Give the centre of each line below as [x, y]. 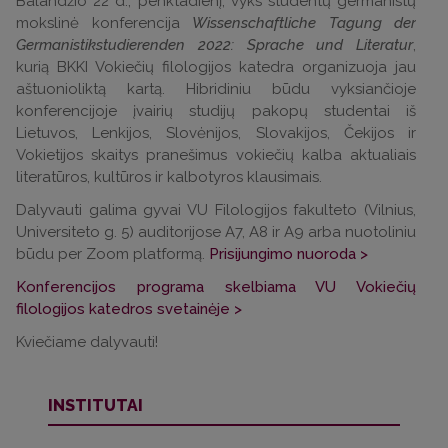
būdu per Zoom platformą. [112, 254]
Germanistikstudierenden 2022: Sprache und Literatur [214, 45]
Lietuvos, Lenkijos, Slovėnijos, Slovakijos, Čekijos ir [216, 133]
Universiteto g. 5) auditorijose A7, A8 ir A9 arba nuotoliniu [216, 232]
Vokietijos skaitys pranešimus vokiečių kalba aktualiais [216, 155]
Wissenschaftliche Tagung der [304, 23]
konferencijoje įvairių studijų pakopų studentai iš [216, 111]
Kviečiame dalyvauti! [87, 342]
